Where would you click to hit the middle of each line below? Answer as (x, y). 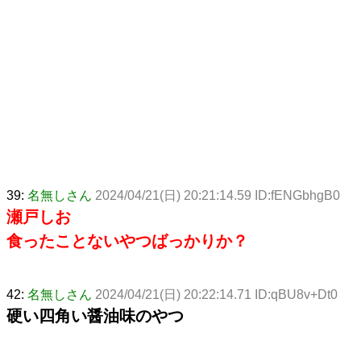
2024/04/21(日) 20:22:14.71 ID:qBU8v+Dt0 (216, 294)
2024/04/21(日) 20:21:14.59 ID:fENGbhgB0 (218, 195)
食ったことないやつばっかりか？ (127, 241)
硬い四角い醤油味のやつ (95, 315)
